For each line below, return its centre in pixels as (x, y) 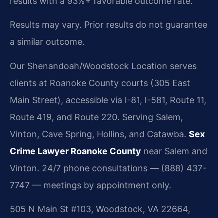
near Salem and (174, 151)
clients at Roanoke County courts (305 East (100, 83)
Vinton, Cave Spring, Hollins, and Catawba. (99, 134)
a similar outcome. (47, 42)
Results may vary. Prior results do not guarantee (109, 25)
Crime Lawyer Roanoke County (75, 151)
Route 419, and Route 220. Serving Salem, (96, 117)
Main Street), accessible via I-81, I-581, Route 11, (108, 100)
